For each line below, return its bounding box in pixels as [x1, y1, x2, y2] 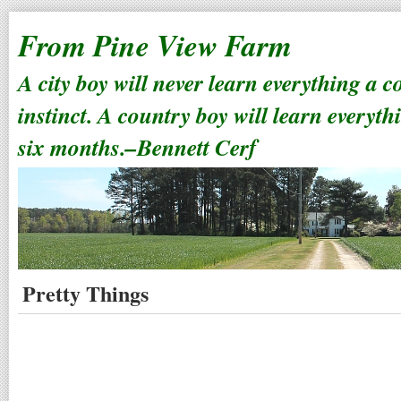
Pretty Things [22, 277, 149, 309]
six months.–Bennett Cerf [18, 131, 257, 163]
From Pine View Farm [18, 24, 292, 66]
